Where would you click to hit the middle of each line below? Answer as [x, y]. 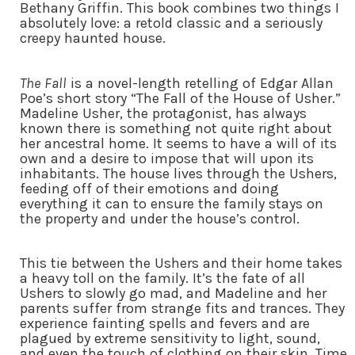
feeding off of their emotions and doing [149, 188]
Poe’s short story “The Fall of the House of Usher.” [180, 98]
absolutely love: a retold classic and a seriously [171, 23]
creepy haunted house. [93, 38]
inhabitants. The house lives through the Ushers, [178, 173]
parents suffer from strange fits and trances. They [182, 309]
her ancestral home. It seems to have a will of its [178, 143]
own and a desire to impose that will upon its [167, 158]
